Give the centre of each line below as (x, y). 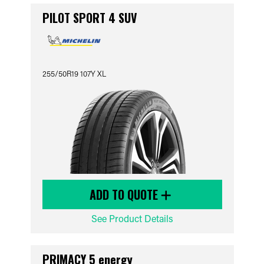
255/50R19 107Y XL (74, 73)
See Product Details (132, 218)
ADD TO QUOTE (125, 194)
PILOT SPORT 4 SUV (90, 18)
